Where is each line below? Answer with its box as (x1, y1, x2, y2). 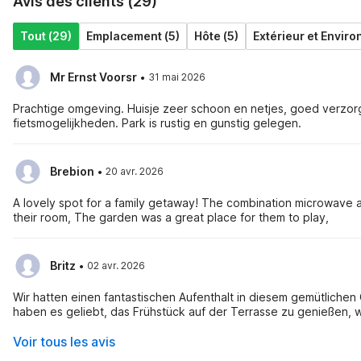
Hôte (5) (194, 29, 239, 43)
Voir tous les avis (13, 334, 115, 350)
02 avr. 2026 (87, 259, 145, 272)
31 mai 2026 (148, 71, 205, 83)
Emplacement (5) (86, 29, 180, 43)
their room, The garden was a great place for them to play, (13, 210, 329, 224)
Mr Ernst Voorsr (50, 70, 137, 84)
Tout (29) (20, 29, 72, 43)
